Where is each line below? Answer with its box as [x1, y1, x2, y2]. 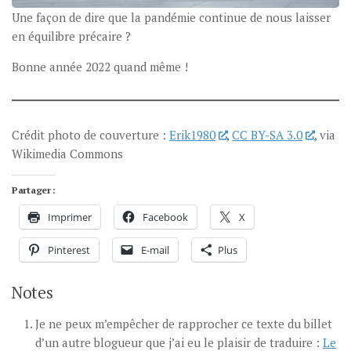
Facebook [143, 210, 188, 225]
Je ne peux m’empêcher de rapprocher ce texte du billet [35, 316, 332, 332]
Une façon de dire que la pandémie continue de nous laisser [12, 9, 331, 26]
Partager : [12, 184, 56, 197]
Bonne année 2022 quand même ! [12, 59, 188, 75]
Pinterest [48, 243, 90, 258]
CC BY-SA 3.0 [232, 127, 303, 143]
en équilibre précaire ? [12, 28, 131, 45]
